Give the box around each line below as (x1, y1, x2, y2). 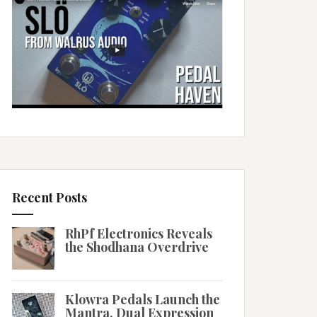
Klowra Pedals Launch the (64, 290, 220, 308)
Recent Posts (12, 189, 87, 207)
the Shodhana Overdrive (64, 238, 209, 256)
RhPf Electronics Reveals (64, 225, 212, 243)
